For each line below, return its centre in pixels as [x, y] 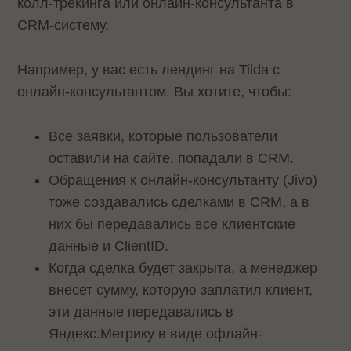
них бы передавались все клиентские [172, 224]
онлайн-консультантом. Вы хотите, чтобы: [157, 92]
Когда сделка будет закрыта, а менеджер [183, 268]
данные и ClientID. [111, 246]
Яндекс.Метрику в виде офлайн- [156, 333]
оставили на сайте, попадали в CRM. [174, 158]
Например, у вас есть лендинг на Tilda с [149, 70]
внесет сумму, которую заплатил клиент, [181, 289]
